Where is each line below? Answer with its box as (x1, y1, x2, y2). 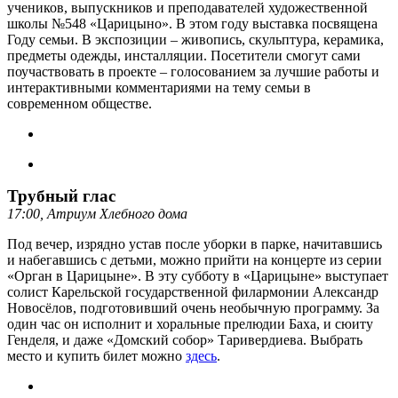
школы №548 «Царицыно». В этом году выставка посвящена (7, 15, 378, 31)
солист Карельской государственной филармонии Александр (7, 283, 378, 299)
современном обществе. (7, 95, 152, 111)
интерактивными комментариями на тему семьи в (7, 79, 311, 95)
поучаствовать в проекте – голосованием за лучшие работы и (7, 63, 379, 79)
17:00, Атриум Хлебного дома (7, 205, 187, 221)
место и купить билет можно (7, 347, 186, 363)
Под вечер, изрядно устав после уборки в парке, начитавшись (7, 235, 382, 251)
